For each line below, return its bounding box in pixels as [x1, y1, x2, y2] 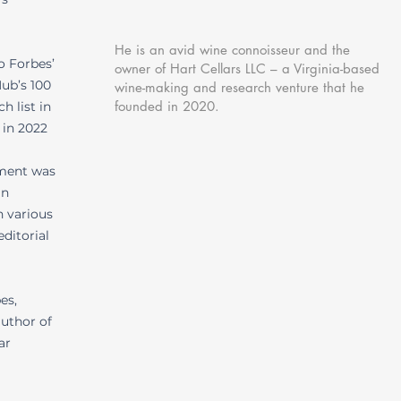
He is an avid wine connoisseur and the [115, 41, 350, 58]
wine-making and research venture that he [115, 79, 364, 96]
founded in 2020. [115, 98, 224, 115]
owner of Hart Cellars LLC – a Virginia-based [115, 60, 380, 77]
